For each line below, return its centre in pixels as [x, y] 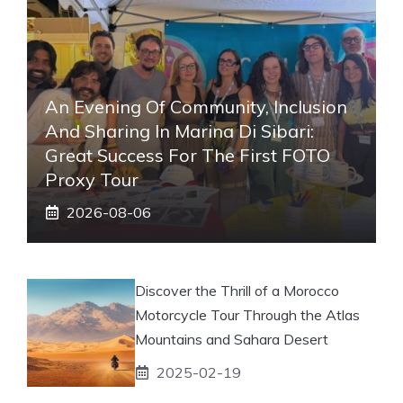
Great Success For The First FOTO [188, 155]
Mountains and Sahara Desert [232, 339]
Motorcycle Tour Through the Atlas [247, 314]
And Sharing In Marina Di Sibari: [179, 130]
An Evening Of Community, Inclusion [196, 106]
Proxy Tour [92, 179]
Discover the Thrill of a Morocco [237, 290]
